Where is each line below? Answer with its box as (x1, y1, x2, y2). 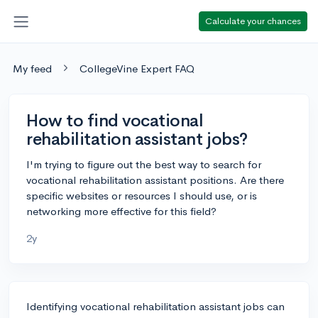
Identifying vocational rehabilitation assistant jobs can (26, 299, 285, 313)
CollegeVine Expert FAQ (79, 61, 194, 75)
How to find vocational (26, 109, 204, 131)
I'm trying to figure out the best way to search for (26, 157, 261, 171)
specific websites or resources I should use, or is (26, 188, 257, 202)
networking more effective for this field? (26, 204, 216, 218)
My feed (13, 61, 52, 75)
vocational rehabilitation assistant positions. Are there (26, 172, 284, 187)
